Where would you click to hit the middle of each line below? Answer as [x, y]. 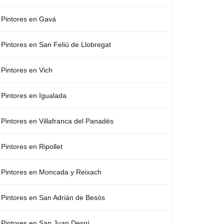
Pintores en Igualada [34, 95]
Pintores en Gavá [28, 19]
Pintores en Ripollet [32, 146]
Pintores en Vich [27, 70]
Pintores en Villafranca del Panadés [57, 121]
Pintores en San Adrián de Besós [53, 197]
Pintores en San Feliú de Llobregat [56, 44]
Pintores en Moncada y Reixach [51, 172]
